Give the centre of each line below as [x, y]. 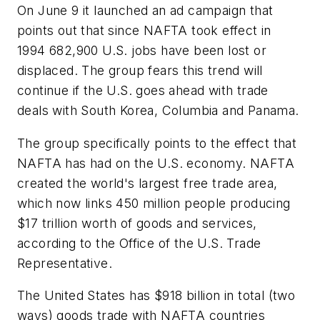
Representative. [65, 263]
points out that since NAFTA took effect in [144, 31]
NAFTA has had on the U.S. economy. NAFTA [156, 163]
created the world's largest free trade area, [147, 183]
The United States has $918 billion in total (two [156, 296]
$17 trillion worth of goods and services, [137, 223]
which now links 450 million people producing [154, 203]
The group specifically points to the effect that [157, 143]
